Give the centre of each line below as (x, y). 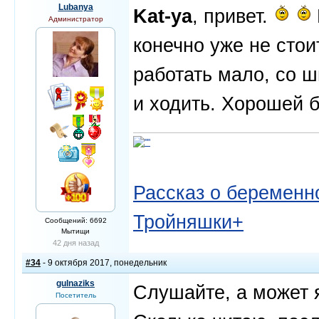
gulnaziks (75, 283)
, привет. (233, 16)
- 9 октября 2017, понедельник (104, 263)
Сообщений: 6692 (75, 220)
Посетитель (75, 295)
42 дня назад (75, 243)
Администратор (75, 19)
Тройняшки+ (188, 222)
